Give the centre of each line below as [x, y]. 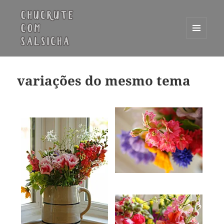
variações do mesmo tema [104, 81]
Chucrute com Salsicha [79, 62]
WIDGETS [200, 59]
